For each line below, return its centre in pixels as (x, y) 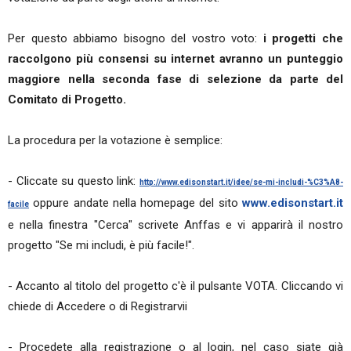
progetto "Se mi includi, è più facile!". (101, 245)
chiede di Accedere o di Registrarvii (98, 306)
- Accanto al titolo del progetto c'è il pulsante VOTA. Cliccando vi (175, 286)
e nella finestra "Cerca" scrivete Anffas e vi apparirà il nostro (175, 225)
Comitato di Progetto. (67, 100)
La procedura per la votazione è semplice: (115, 140)
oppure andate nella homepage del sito (138, 203)
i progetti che (303, 38)
